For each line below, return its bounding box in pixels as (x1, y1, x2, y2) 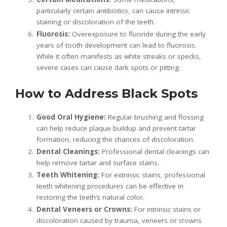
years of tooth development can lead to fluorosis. (36, 40, 197, 50)
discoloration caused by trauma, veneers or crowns (36, 215, 202, 225)
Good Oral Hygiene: (36, 112, 106, 122)
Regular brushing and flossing (106, 112, 204, 122)
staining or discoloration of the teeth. (36, 17, 155, 26)
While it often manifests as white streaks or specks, (36, 51, 201, 61)
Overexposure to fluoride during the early (70, 29, 206, 39)
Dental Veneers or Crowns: (36, 204, 132, 214)
